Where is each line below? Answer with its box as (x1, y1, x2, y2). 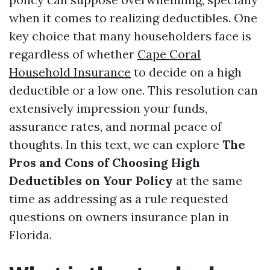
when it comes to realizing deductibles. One (9, 10, 257, 25)
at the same (173, 173, 242, 188)
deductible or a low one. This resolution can (9, 83, 258, 98)
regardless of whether (9, 46, 137, 61)
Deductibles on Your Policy (9, 173, 173, 188)
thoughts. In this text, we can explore (9, 137, 222, 152)
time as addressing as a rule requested (9, 191, 228, 206)
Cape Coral (137, 46, 201, 61)
